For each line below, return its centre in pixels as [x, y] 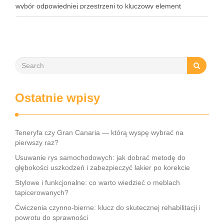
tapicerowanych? [42, 192]
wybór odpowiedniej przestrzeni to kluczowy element [98, 6]
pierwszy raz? [37, 142]
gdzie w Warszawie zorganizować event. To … [88, 27]
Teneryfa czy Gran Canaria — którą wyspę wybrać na [99, 132]
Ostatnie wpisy [57, 98]
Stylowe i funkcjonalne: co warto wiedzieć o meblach [97, 182]
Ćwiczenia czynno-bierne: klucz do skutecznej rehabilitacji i [108, 207]
